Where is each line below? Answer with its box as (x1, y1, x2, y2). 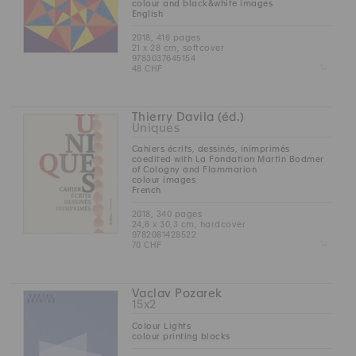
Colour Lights (131, 320, 192, 331)
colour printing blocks (131, 331, 230, 341)
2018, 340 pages (131, 209, 203, 219)
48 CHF (131, 64, 163, 74)
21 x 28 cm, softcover (131, 43, 225, 53)
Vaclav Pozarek (131, 287, 222, 300)
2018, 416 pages (131, 33, 201, 43)
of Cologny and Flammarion (131, 164, 257, 175)
